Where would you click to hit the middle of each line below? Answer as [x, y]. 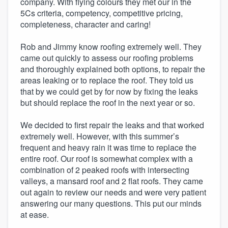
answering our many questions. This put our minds [111, 203]
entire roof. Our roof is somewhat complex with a [107, 158]
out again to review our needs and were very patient [113, 192]
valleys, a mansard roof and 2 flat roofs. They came [112, 181]
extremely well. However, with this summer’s [100, 136]
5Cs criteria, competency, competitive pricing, [102, 13]
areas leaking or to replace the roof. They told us [107, 80]
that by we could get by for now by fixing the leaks [109, 91]
